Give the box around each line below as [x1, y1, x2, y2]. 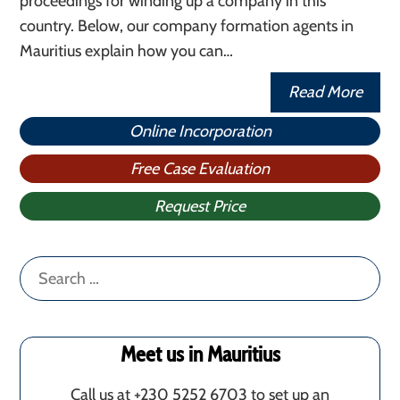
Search [19, 260, 67, 279]
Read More [287, 82, 362, 102]
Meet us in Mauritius [120, 341, 280, 367]
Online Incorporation [129, 121, 271, 141]
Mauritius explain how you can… [20, 41, 234, 61]
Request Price [154, 196, 246, 216]
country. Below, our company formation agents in [20, 16, 354, 36]
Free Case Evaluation [130, 159, 270, 179]
